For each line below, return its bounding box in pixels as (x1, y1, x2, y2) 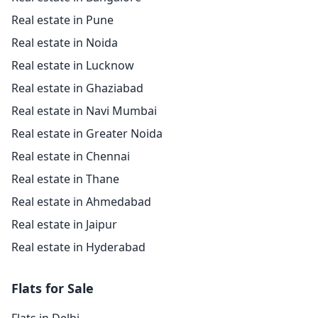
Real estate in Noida (11, 35, 118, 50)
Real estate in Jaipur (11, 216, 117, 232)
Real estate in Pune (11, 12, 114, 28)
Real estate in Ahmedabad (11, 194, 151, 209)
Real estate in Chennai (11, 148, 130, 164)
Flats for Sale (11, 280, 94, 297)
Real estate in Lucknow (11, 57, 134, 73)
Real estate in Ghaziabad (11, 80, 143, 96)
